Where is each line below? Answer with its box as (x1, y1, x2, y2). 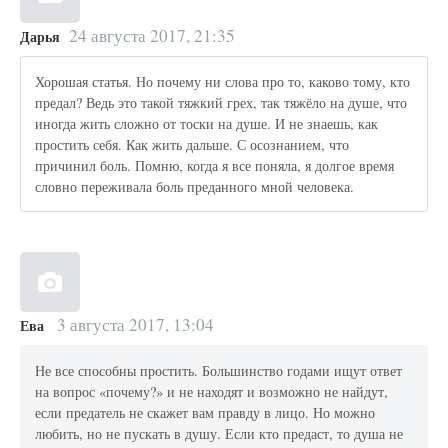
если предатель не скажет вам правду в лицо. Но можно (35, 402, 376, 422)
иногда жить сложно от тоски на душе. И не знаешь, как (35, 113, 379, 133)
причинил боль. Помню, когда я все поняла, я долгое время (35, 155, 395, 175)
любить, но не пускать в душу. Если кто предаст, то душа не (35, 423, 404, 443)
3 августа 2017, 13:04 (52, 313, 214, 337)
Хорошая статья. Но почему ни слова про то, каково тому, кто (35, 71, 411, 91)
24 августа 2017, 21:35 (68, 24, 235, 48)
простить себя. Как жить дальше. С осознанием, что (35, 134, 350, 154)
